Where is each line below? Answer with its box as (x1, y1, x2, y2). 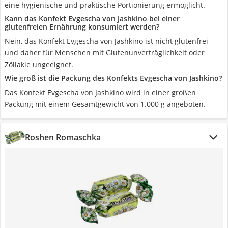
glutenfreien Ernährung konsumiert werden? (5, 22, 159, 32)
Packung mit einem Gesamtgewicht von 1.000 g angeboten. (5, 99, 206, 109)
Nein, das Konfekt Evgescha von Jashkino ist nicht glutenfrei (5, 36, 208, 46)
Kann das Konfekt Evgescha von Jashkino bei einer (5, 14, 180, 23)
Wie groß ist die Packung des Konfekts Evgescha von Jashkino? (5, 73, 222, 83)
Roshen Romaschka (25, 132, 101, 143)
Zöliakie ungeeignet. (5, 60, 73, 69)
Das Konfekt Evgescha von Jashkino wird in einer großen (5, 88, 196, 97)
